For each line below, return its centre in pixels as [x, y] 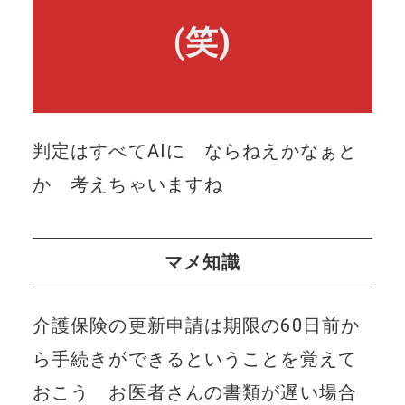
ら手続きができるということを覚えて [194, 358]
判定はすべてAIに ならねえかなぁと [195, 151]
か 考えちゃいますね [128, 184]
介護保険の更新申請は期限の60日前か [196, 325]
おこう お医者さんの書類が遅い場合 [194, 392]
